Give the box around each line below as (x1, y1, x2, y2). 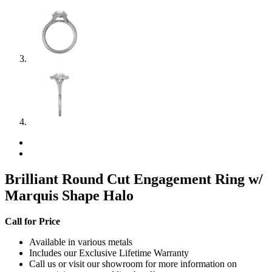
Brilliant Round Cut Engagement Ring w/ (5, 171, 263, 187)
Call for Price (5, 216, 60, 226)
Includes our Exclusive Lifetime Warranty (29, 247, 189, 258)
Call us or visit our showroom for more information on (29, 258, 237, 269)
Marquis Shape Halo (5, 187, 134, 203)
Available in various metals (29, 236, 132, 247)
